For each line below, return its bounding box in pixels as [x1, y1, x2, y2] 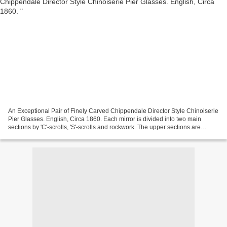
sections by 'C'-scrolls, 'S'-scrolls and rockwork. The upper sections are [8, 123, 201, 131]
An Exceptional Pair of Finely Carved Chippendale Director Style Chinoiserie [8, 107, 218, 115]
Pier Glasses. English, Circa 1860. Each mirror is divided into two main [8, 115, 201, 123]
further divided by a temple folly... [8, 131, 98, 139]
